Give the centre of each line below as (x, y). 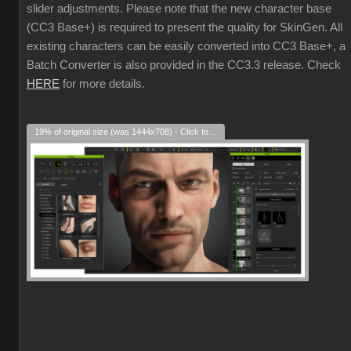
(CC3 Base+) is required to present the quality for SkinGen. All (185, 27)
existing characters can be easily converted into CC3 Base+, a (186, 46)
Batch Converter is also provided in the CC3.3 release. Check (184, 65)
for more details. (102, 84)
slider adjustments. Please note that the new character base (179, 9)
